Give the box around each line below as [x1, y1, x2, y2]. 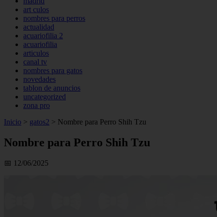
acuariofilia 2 [23, 31, 63, 40]
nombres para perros [23, 14, 85, 22]
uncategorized [23, 93, 66, 101]
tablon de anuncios [23, 84, 80, 92]
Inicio [4, 118, 21, 126]
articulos [23, 49, 49, 57]
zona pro [23, 101, 50, 109]
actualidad [23, 23, 54, 31]
